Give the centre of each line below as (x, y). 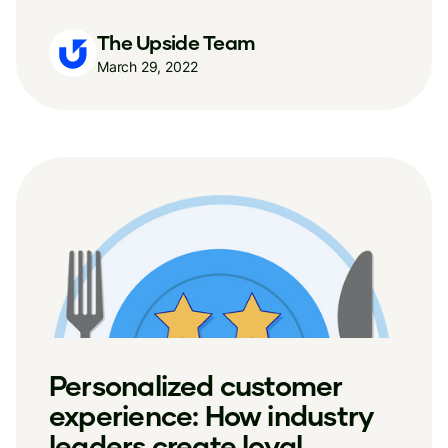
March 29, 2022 (147, 66)
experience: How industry (211, 415)
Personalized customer (196, 385)
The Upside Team (176, 41)
